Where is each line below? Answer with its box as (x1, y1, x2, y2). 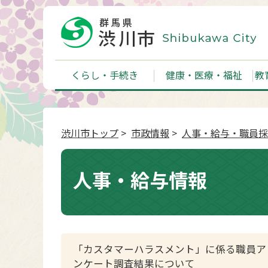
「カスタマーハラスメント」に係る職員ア (73, 242, 266, 256)
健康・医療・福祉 (165, 68, 242, 82)
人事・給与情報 (73, 166, 207, 193)
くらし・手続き (71, 68, 138, 82)
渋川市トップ (61, 126, 118, 140)
